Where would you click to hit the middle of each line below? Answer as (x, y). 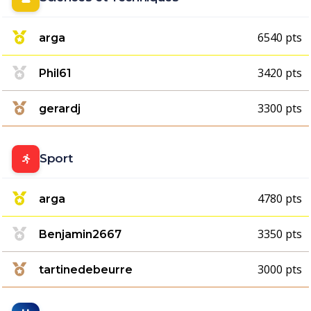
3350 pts (280, 234)
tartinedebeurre (86, 269)
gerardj (60, 108)
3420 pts (280, 73)
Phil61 (55, 73)
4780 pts (280, 199)
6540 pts (280, 37)
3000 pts (280, 269)
